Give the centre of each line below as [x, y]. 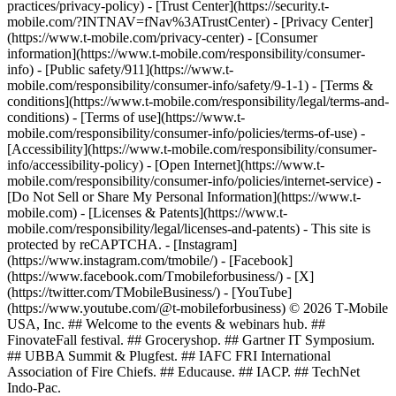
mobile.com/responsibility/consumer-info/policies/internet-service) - [194, 181]
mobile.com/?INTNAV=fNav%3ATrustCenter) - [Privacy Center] [190, 22]
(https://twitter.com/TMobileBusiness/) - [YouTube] [149, 292]
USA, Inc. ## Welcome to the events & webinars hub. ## [166, 324]
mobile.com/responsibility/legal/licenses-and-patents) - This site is [189, 228]
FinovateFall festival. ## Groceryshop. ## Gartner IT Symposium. [191, 340]
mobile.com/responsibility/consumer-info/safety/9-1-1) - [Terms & [190, 85]
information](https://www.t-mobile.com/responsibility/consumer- [186, 53]
